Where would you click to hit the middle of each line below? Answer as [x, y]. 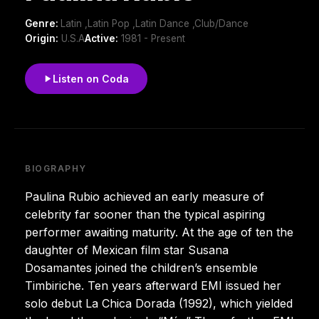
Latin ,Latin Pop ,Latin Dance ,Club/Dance [155, 23]
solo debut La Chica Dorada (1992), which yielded [159, 303]
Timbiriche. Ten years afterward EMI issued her [153, 285]
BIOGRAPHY [56, 168]
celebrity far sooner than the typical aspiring [145, 214]
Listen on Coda [91, 78]
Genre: [43, 23]
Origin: [42, 38]
